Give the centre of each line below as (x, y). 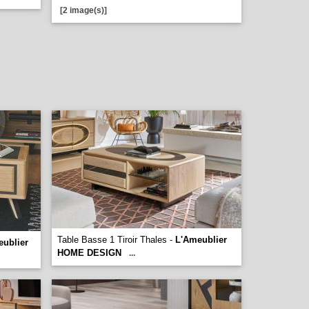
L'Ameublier (201, 240)
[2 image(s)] (83, 10)
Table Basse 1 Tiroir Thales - (116, 240)
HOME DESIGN (89, 253)
